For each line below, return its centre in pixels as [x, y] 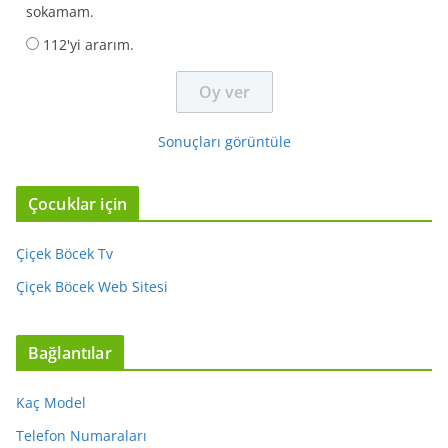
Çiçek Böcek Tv [64, 253]
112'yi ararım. [88, 44]
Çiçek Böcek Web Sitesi [92, 286]
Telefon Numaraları [81, 435]
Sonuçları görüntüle [224, 141]
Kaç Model [51, 402]
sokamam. [60, 11]
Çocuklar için [78, 204]
